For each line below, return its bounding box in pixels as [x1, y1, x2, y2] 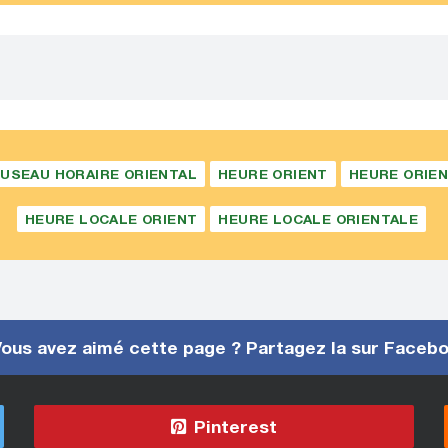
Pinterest [189, 416, 277, 437]
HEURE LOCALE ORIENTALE [218, 211, 419, 227]
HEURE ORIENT [217, 166, 328, 182]
